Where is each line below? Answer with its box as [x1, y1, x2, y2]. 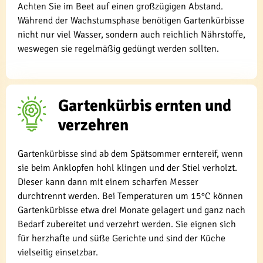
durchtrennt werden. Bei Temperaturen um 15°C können [18, 190, 243, 202]
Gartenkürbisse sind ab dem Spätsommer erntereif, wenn [18, 147, 243, 160]
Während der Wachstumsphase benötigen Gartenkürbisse [18, 15, 244, 27]
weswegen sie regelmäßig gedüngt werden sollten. [18, 43, 219, 55]
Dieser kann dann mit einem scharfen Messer [18, 176, 198, 188]
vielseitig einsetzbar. [18, 246, 98, 258]
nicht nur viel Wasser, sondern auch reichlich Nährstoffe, [18, 29, 245, 41]
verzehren [58, 114, 129, 135]
